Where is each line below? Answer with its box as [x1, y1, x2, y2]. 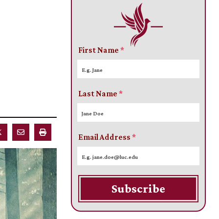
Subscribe [111, 182, 165, 196]
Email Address [78, 132, 132, 142]
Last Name [78, 89, 119, 99]
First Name [78, 45, 121, 55]
